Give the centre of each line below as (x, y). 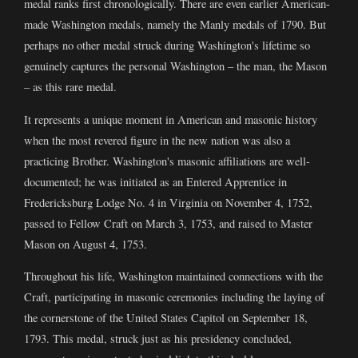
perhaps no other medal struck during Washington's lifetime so (167, 46)
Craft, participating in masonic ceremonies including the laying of (174, 297)
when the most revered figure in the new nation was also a (157, 140)
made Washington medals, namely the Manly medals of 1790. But (175, 25)
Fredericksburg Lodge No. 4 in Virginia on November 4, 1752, (168, 202)
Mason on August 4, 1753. (86, 244)
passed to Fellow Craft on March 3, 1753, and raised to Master (168, 223)
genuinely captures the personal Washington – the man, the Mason (175, 66)
